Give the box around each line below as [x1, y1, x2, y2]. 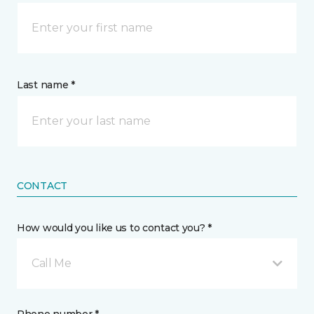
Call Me [32, 257, 71, 271]
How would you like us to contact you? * [17, 221, 212, 235]
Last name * [17, 78, 75, 92]
